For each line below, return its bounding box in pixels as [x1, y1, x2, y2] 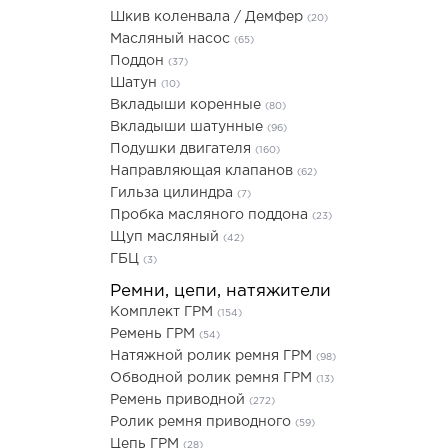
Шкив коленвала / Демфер [110, 11, 307, 23]
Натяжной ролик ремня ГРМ [110, 350, 316, 362]
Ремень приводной [110, 394, 249, 406]
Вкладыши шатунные [110, 121, 267, 133]
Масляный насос [110, 33, 234, 45]
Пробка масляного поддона [110, 209, 312, 221]
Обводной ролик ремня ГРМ [110, 372, 316, 384]
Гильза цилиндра [110, 187, 237, 199]
